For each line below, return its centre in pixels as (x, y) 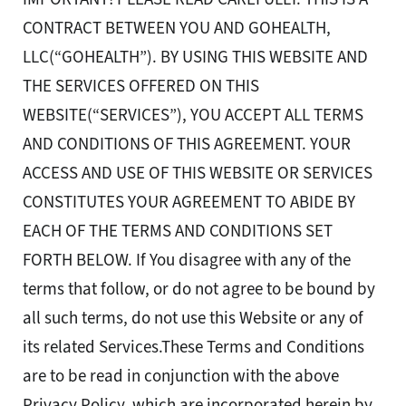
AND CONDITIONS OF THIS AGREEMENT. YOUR (187, 144)
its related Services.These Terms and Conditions (193, 347)
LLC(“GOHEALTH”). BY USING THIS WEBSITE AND (195, 57)
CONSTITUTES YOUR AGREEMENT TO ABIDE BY (189, 202)
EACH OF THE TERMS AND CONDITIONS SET (178, 231)
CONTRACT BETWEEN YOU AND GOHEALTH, (177, 28)
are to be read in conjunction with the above (181, 376)
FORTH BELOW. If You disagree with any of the (187, 260)
